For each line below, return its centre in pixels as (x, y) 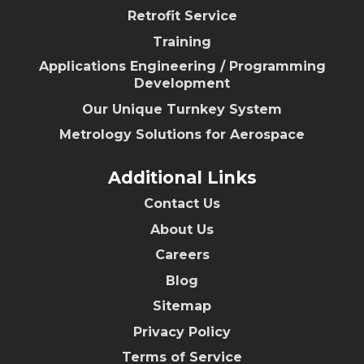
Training (182, 41)
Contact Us (182, 204)
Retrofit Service (182, 16)
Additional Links (182, 178)
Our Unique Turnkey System (182, 109)
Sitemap (182, 306)
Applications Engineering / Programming (182, 67)
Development (182, 84)
